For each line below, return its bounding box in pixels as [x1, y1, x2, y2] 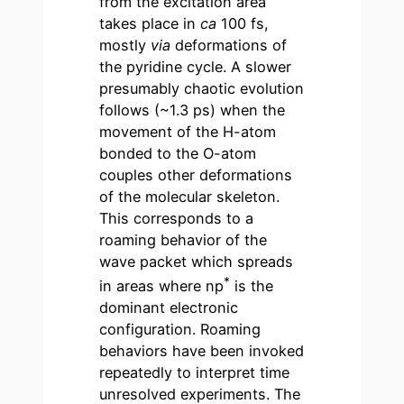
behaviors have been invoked [99, 341, 305, 360]
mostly [99, 35, 151, 54]
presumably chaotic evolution [99, 78, 305, 97]
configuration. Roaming [99, 319, 262, 338]
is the [230, 276, 274, 295]
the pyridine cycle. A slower [99, 57, 292, 76]
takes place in [99, 14, 201, 32]
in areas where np [99, 276, 225, 295]
